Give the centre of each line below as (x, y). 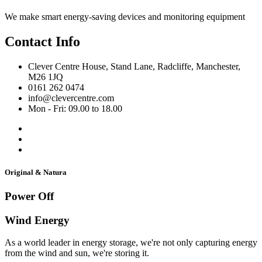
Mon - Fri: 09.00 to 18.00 (75, 108)
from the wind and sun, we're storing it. (77, 253)
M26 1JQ (46, 77)
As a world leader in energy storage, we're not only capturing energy (131, 243)
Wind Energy (37, 220)
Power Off (29, 196)
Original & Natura (36, 172)
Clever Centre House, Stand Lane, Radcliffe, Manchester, (134, 66)
